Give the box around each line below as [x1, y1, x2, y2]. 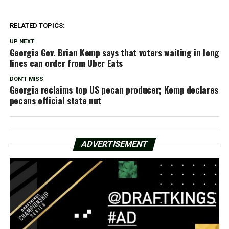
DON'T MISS [9, 75, 43, 82]
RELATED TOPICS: [9, 21, 65, 29]
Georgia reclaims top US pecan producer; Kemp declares [9, 82, 219, 96]
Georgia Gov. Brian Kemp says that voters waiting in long [9, 45, 219, 59]
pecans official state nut [9, 93, 101, 107]
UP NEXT [9, 38, 34, 45]
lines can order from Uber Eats [9, 56, 123, 70]
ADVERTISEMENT [80, 139, 149, 149]
